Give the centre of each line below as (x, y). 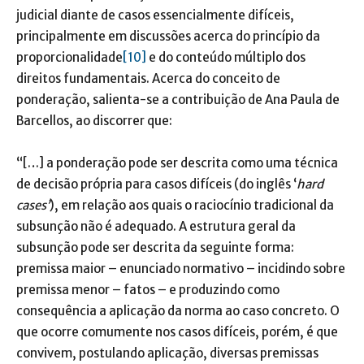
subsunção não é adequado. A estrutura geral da (156, 226)
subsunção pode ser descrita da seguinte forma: (155, 247)
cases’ (33, 205)
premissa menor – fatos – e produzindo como (148, 290)
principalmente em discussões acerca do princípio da (168, 36)
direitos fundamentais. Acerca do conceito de (148, 78)
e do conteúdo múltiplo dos (226, 57)
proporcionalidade (69, 57)
